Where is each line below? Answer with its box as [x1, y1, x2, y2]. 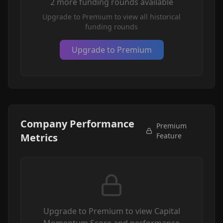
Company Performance [20, 117, 134, 130]
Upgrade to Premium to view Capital [43, 206, 180, 217]
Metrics [20, 131, 58, 144]
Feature [156, 131, 182, 140]
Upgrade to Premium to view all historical [42, 12, 181, 21]
